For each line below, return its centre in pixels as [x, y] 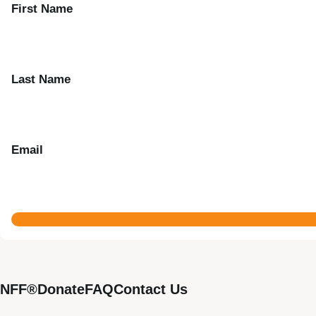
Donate [61, 289]
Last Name [41, 79]
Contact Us [151, 289]
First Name [42, 8]
